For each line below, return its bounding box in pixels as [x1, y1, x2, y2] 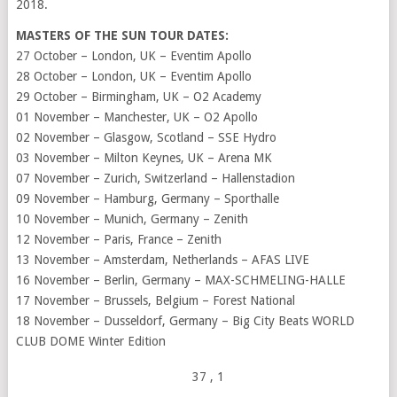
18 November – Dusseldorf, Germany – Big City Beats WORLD [15, 314, 354, 329]
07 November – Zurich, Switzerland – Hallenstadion [15, 171, 295, 186]
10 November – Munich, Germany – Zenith [15, 212, 248, 227]
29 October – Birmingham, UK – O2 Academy [15, 90, 261, 105]
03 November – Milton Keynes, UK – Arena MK [15, 151, 272, 166]
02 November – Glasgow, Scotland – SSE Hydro [15, 130, 276, 145]
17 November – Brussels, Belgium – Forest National [15, 293, 295, 308]
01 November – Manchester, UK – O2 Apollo [15, 110, 258, 125]
